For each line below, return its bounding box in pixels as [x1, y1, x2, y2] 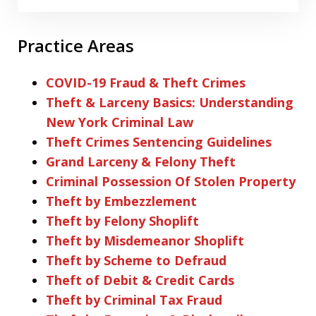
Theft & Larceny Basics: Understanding [46, 93, 293, 111]
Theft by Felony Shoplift [46, 212, 199, 229]
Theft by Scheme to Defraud [46, 251, 226, 269]
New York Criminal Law [46, 113, 193, 130]
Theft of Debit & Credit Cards [46, 271, 234, 288]
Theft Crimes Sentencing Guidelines [46, 133, 272, 150]
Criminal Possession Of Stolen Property [46, 172, 296, 190]
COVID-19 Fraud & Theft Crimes [46, 73, 245, 91]
